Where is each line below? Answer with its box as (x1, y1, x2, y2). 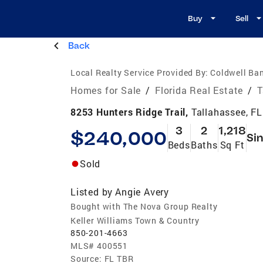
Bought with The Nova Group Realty (70, 200, 218, 212)
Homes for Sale (70, 83, 141, 96)
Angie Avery (115, 185, 170, 198)
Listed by (70, 185, 113, 198)
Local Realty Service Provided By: (70, 66, 208, 78)
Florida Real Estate (155, 83, 244, 96)
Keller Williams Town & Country (70, 214, 200, 226)
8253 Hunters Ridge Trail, (70, 105, 191, 118)
